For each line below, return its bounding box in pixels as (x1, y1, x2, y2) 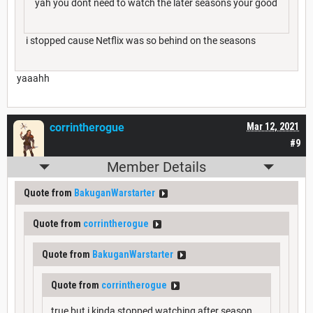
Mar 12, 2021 (247, 121, 299, 133)
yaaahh (15, 73, 50, 85)
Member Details (107, 159, 206, 176)
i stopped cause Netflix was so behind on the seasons (24, 35, 256, 47)
